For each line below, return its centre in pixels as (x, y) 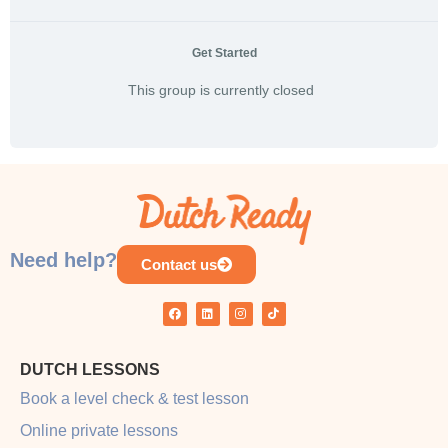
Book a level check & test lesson (134, 398)
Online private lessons (99, 430)
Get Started (224, 53)
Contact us (179, 264)
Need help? (63, 259)
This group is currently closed (220, 90)
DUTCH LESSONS (90, 369)
